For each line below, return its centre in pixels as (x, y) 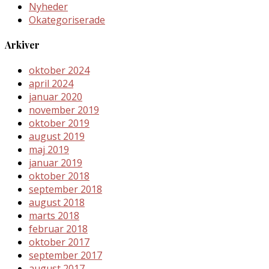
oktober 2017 (59, 242)
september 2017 (65, 255)
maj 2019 (49, 150)
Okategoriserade (67, 20)
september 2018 (65, 189)
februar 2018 (58, 229)
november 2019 (64, 110)
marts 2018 (54, 216)
